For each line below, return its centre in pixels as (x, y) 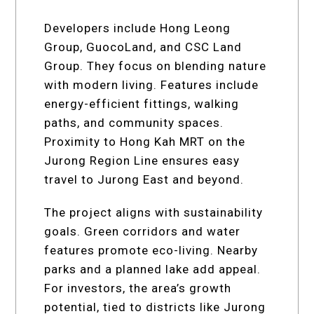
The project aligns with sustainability (154, 212)
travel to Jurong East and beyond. (144, 179)
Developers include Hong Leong (138, 28)
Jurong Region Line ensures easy (142, 160)
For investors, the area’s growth (138, 288)
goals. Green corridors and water (143, 231)
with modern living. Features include (152, 84)
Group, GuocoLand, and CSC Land (143, 47)
